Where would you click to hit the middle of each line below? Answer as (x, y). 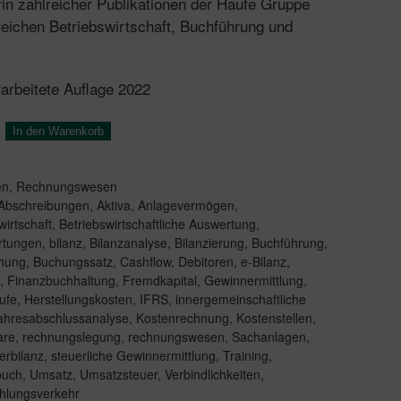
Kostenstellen (274, 318)
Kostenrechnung (183, 318)
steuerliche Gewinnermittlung (133, 355)
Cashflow (145, 261)
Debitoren (206, 261)
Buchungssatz (73, 261)
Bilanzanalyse (128, 243)
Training (246, 355)
